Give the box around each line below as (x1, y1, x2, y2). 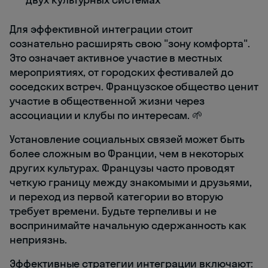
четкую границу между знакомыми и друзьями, (10, 175, 252, 190)
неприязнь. (10, 233, 67, 247)
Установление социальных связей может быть (10, 132, 245, 147)
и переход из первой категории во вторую (10, 190, 224, 204)
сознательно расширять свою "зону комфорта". (10, 36, 250, 51)
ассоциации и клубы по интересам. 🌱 (10, 108, 203, 123)
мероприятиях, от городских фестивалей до (10, 65, 234, 80)
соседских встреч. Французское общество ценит (10, 80, 258, 94)
